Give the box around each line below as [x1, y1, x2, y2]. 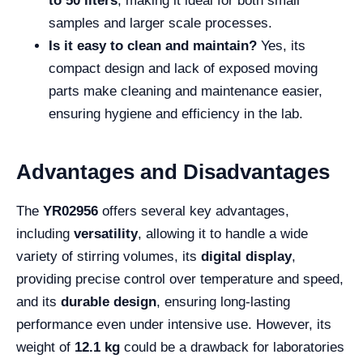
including [16, 226, 74, 241]
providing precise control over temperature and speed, [16, 271, 344, 287]
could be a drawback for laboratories [120, 340, 344, 355]
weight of [16, 340, 75, 355]
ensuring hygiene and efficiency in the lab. [49, 106, 303, 122]
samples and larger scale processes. [49, 15, 272, 31]
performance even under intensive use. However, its [16, 317, 331, 332]
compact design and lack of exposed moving [49, 61, 318, 76]
